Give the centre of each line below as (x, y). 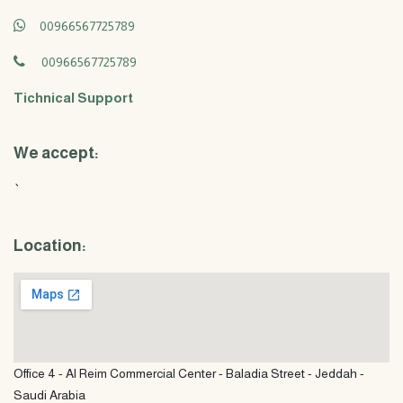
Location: (50, 246)
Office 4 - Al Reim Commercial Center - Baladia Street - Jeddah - (189, 373)
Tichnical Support (73, 98)
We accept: (58, 153)
